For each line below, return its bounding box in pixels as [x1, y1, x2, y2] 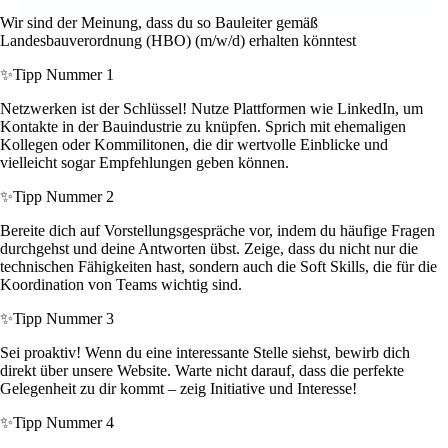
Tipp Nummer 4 [13, 414, 114, 432]
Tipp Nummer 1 [13, 66, 114, 84]
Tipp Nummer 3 [13, 310, 114, 328]
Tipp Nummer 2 [13, 188, 114, 206]
